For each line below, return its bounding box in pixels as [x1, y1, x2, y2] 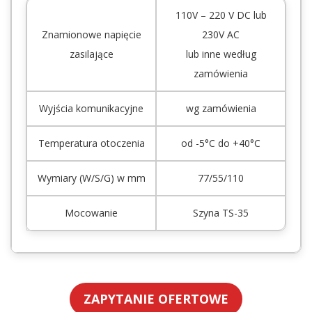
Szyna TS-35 [193, 206, 249, 220]
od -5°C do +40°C [181, 136, 260, 150]
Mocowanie [65, 206, 118, 220]
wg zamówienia [185, 102, 256, 116]
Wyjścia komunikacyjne [39, 102, 143, 116]
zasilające [69, 47, 114, 61]
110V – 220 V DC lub [175, 8, 267, 22]
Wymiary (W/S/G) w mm [37, 171, 146, 185]
